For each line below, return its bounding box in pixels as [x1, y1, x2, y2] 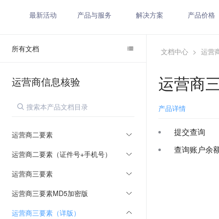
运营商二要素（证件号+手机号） [12, 149, 111, 159]
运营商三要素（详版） [12, 208, 80, 218]
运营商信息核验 [12, 74, 80, 88]
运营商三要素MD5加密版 [12, 188, 88, 198]
